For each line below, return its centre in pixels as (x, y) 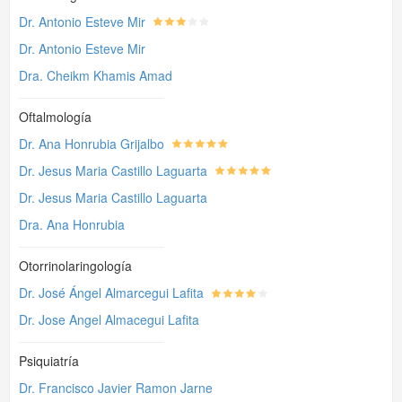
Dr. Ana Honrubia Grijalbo (92, 144)
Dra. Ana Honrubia (72, 224)
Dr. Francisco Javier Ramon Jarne (116, 388)
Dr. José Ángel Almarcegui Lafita (111, 293)
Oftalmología (55, 117)
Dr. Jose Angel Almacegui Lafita (109, 319)
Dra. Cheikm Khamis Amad (96, 75)
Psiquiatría (49, 361)
